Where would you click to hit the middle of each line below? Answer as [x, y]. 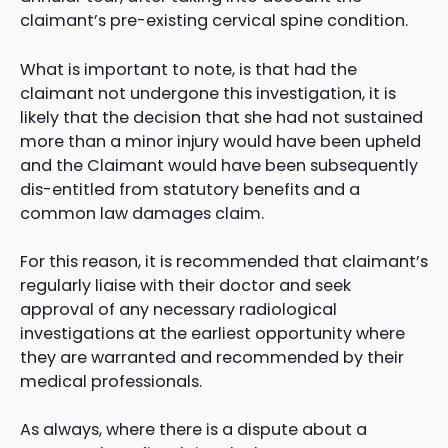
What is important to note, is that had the [188, 69]
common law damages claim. [142, 213]
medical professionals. [111, 381]
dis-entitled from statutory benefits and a [190, 189]
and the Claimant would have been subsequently [219, 165]
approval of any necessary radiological [178, 309]
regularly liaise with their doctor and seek [185, 285]
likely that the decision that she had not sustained [221, 117]
